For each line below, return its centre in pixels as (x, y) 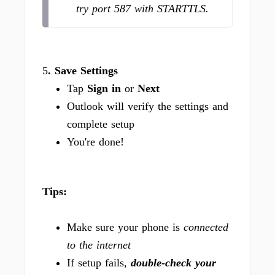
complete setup (101, 124)
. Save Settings (83, 71)
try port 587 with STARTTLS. (142, 9)
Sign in (104, 88)
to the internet (99, 245)
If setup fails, (99, 263)
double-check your (173, 263)
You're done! (97, 142)
